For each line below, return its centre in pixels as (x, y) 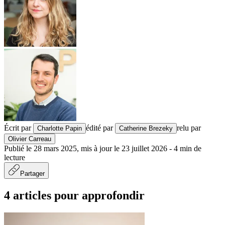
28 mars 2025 (55, 148)
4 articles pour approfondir (74, 195)
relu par (189, 128)
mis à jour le (100, 148)
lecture (15, 157)
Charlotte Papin (60, 128)
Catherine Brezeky (146, 128)
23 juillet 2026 (144, 148)
